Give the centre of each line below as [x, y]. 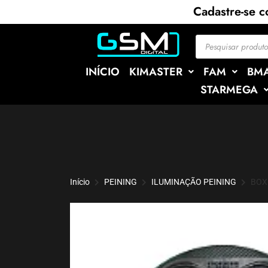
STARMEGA [229, 90]
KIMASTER [156, 72]
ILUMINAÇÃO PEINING [194, 182]
